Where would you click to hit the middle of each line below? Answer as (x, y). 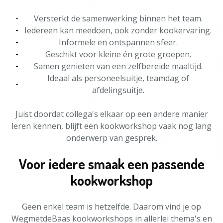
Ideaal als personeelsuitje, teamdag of (118, 78)
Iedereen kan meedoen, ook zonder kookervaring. (118, 30)
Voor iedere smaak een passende (111, 164)
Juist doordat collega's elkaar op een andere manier (111, 114)
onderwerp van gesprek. (111, 138)
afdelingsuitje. (118, 90)
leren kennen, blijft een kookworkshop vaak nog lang (111, 126)
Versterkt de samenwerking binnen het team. (118, 18)
